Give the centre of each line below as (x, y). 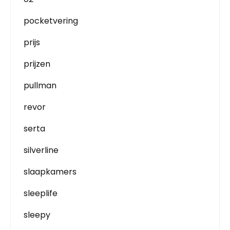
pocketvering (51, 21)
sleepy (37, 215)
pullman (40, 85)
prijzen (37, 64)
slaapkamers (50, 172)
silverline (41, 150)
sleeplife (41, 193)
